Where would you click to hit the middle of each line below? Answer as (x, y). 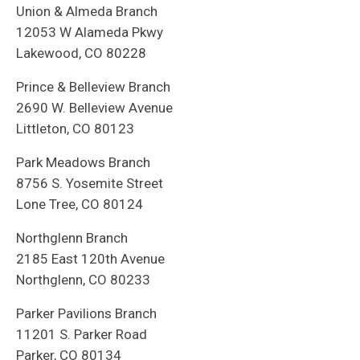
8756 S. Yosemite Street (90, 184)
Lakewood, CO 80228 (81, 53)
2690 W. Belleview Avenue (94, 108)
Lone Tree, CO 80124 (80, 205)
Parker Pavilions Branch (86, 314)
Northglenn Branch (72, 238)
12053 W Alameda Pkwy (90, 33)
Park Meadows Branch (83, 163)
